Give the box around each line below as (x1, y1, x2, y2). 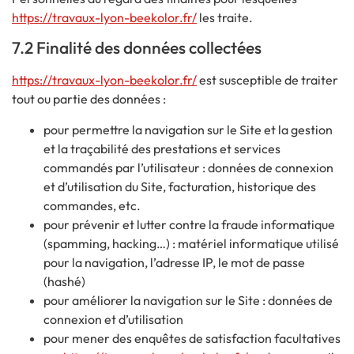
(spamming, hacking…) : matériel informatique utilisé (43, 235, 339, 251)
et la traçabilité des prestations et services (43, 140, 281, 156)
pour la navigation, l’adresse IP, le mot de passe (43, 254, 305, 270)
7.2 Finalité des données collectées (12, 37, 262, 58)
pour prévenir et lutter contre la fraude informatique (43, 216, 335, 232)
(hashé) (43, 273, 85, 289)
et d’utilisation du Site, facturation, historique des (43, 178, 316, 194)
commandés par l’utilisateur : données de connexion (43, 159, 333, 175)
